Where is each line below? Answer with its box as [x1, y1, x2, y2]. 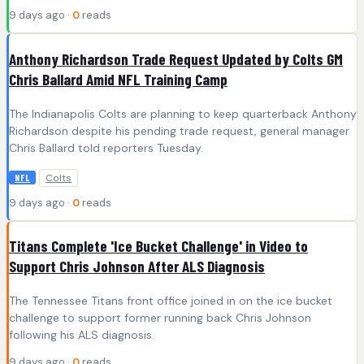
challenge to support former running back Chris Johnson [9, 310, 311, 326]
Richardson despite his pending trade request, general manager [9, 123, 349, 138]
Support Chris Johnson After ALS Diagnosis [9, 257, 265, 276]
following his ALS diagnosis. [9, 327, 154, 343]
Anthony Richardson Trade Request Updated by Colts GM [9, 50, 343, 68]
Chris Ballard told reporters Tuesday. [9, 140, 203, 155]
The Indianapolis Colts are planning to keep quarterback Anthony [9, 106, 357, 121]
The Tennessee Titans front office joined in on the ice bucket [9, 293, 332, 309]
